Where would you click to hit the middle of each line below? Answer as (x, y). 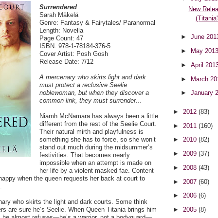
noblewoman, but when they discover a (94, 92)
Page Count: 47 (61, 38)
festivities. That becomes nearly (85, 155)
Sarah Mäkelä (59, 15)
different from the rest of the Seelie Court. (98, 124)
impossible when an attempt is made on (95, 163)
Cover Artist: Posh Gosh (74, 54)
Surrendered (58, 7)
